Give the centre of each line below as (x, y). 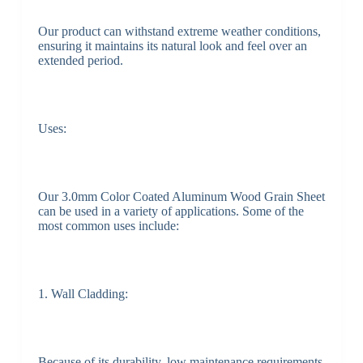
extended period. (80, 61)
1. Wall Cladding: (83, 294)
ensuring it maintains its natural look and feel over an (172, 46)
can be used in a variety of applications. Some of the (171, 211)
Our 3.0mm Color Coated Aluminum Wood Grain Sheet (181, 197)
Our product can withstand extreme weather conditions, (179, 32)
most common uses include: (108, 226)
